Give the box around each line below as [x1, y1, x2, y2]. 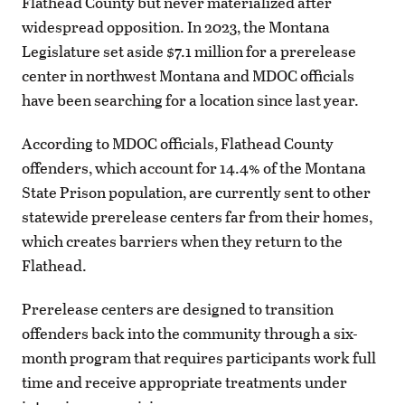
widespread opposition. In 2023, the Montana [22, 14, 330, 38]
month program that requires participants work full [22, 346, 376, 370]
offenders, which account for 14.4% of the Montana [22, 155, 366, 179]
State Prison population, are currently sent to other [22, 180, 371, 203]
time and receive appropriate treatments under [22, 371, 347, 394]
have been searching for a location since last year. [22, 88, 359, 111]
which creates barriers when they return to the [22, 229, 343, 252]
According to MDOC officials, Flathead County [22, 131, 334, 155]
